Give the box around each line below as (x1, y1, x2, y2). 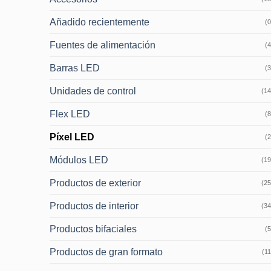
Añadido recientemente (50, 16, 150, 27)
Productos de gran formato (50, 246, 163, 257)
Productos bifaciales (50, 223, 137, 234)
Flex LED (50, 108, 91, 119)
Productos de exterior (50, 177, 142, 188)
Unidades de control (50, 85, 137, 96)
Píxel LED (50, 131, 95, 142)
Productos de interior (50, 200, 139, 211)
